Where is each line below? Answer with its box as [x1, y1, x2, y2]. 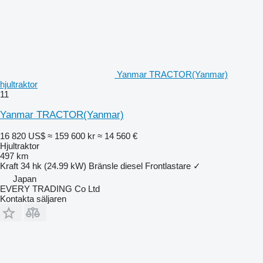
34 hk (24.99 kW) [21, 160, 86, 171]
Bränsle [89, 160, 118, 171]
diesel [120, 160, 143, 171]
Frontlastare [145, 160, 191, 171]
